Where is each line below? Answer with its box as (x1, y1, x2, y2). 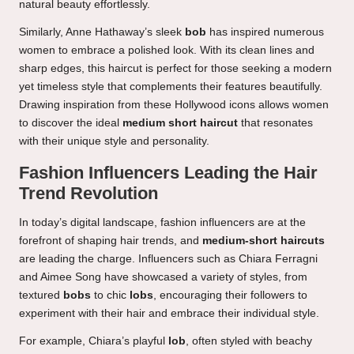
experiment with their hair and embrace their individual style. (19, 307, 319, 320)
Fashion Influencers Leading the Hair (19, 163, 318, 183)
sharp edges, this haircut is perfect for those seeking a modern (19, 62, 332, 75)
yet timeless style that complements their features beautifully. (19, 81, 322, 93)
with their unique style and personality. (19, 135, 209, 148)
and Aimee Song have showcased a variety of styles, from (19, 271, 307, 284)
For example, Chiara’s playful (19, 335, 168, 348)
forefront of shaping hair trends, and (19, 235, 202, 247)
